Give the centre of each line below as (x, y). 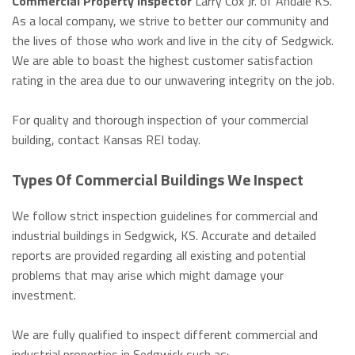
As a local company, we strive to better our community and (170, 20)
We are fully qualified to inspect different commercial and (165, 334)
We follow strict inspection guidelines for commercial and (165, 215)
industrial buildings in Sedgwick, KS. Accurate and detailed (164, 235)
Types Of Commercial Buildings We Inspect (158, 179)
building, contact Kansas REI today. (106, 139)
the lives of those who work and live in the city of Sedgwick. (173, 40)
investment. (44, 294)
